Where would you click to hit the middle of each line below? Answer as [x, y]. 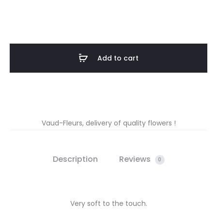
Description [75, 159]
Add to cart [118, 58]
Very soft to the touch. [108, 203]
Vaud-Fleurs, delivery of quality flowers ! [108, 123]
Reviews [136, 159]
